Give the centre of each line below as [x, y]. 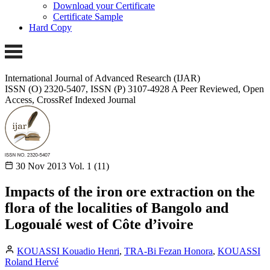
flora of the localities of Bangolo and [117, 208]
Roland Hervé [32, 262]
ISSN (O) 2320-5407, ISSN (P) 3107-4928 [87, 89]
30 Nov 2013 [41, 166]
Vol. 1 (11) [89, 166]
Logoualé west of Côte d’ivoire [99, 224]
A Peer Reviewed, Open [218, 89]
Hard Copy [50, 28]
